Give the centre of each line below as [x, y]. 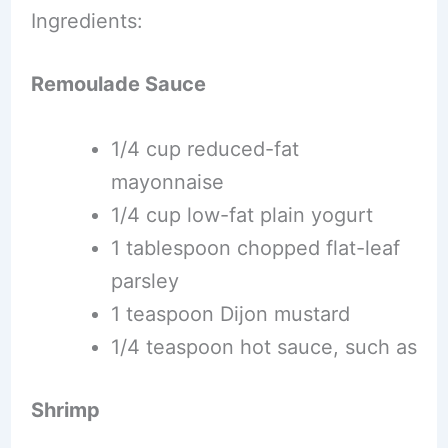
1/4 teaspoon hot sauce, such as [263, 346]
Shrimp [65, 409]
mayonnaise [167, 181]
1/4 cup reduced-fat [204, 148]
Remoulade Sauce [118, 83]
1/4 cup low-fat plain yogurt [241, 214]
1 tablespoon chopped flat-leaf [255, 247]
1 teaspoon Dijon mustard [230, 313]
